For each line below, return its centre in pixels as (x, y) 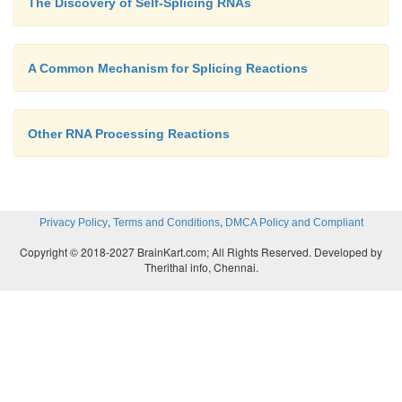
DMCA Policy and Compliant (294, 222)
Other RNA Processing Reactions (129, 133)
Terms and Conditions (166, 222)
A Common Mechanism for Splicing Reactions (168, 68)
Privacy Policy (73, 222)
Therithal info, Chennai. (201, 267)
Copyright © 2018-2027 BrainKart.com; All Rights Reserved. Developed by (201, 251)
